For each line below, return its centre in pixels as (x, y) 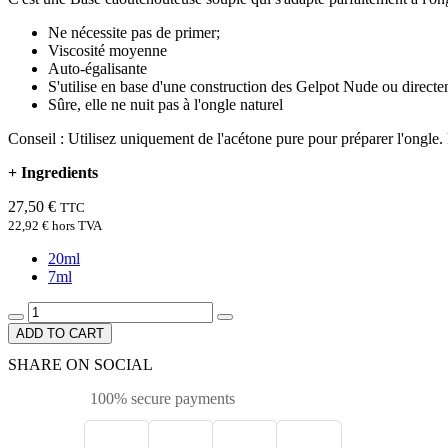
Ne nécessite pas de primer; (134, 33)
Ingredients (59, 173)
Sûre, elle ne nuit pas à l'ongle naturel (165, 105)
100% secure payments (160, 399)
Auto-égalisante (97, 69)
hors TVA (75, 226)
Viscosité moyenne (107, 51)
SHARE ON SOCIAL (80, 365)
